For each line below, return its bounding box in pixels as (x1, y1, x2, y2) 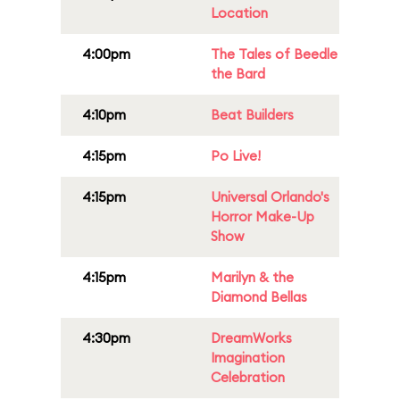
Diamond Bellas (211, 288, 307, 305)
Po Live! (211, 147, 261, 164)
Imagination (211, 349, 285, 366)
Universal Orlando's (211, 188, 329, 205)
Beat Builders (211, 106, 294, 123)
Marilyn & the (211, 269, 294, 286)
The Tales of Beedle (211, 46, 337, 62)
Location (211, 4, 268, 21)
